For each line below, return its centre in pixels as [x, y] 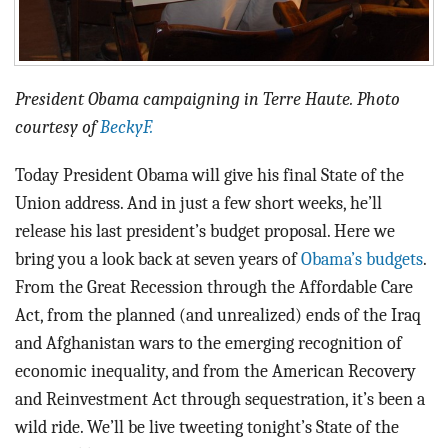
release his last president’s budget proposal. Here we [205, 230]
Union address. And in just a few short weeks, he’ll [198, 202]
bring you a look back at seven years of [158, 258]
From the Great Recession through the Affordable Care [214, 286]
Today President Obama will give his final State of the [209, 174]
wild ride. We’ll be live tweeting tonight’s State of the [207, 426]
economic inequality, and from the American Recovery [215, 370]
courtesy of [57, 126]
